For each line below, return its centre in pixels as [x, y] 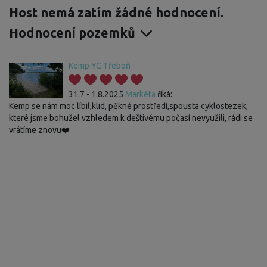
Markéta [140, 94]
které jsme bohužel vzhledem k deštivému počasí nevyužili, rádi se [131, 118]
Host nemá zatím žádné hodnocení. [117, 12]
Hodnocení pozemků [74, 32]
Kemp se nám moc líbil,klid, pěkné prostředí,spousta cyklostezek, [128, 106]
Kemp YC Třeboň [100, 65]
